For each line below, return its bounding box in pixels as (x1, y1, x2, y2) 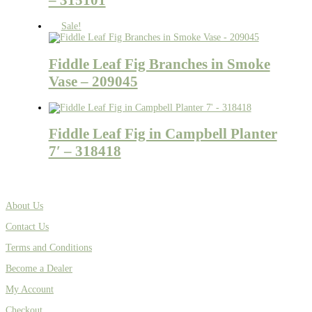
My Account (6, 283, 54, 295)
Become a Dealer (6, 263, 72, 274)
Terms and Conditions (6, 242, 92, 253)
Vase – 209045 (48, 72, 138, 90)
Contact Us (6, 221, 49, 232)
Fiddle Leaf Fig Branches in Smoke (48, 55, 270, 72)
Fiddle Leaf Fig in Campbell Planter (48, 125, 277, 143)
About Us (6, 200, 43, 211)
